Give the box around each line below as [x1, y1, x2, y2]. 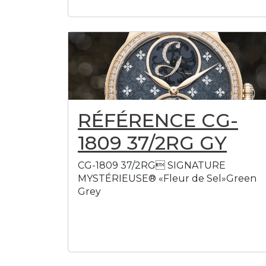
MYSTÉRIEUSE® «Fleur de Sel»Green [78, 172, 256, 184]
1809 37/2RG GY [78, 131, 227, 154]
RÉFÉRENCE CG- [78, 108, 238, 132]
